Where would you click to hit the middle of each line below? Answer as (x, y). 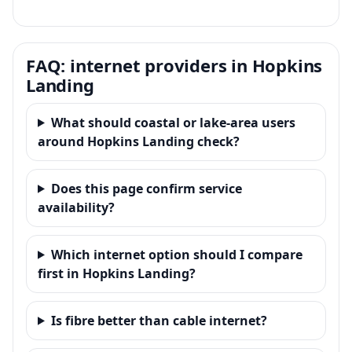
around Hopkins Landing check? (139, 141)
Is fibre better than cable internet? (159, 320)
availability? (76, 207)
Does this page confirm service (146, 188)
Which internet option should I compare (176, 254)
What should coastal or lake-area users (173, 122)
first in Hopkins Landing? (117, 273)
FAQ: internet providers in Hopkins (174, 65)
